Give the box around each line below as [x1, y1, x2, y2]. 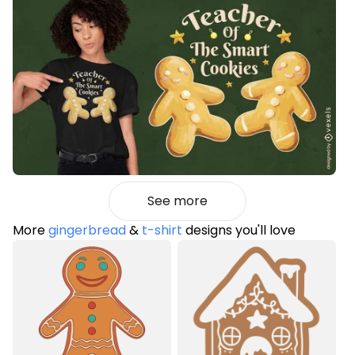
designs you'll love [182, 221, 296, 240]
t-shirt [142, 221, 182, 240]
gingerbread [48, 221, 126, 240]
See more [147, 192, 208, 211]
